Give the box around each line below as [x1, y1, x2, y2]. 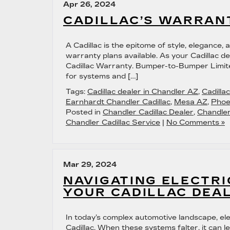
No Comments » [166, 118, 225, 127]
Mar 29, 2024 [63, 160, 117, 169]
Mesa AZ [174, 98, 207, 106]
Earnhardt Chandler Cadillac [66, 98, 170, 106]
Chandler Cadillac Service [66, 118, 160, 127]
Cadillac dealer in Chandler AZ [87, 87, 198, 96]
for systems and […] [66, 72, 138, 81]
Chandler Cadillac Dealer [103, 108, 194, 117]
